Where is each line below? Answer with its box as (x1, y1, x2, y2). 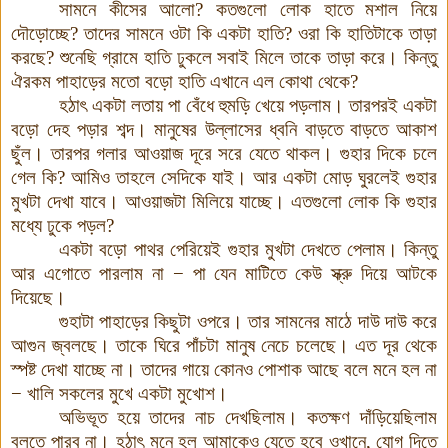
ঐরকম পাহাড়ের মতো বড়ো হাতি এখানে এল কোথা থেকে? (11, 70, 358, 92)
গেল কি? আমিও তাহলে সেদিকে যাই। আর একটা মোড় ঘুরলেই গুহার (11, 166, 437, 188)
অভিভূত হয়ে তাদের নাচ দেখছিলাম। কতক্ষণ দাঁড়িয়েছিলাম (59, 406, 437, 428)
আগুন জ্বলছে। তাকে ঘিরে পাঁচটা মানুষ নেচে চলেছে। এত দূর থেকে (11, 334, 437, 356)
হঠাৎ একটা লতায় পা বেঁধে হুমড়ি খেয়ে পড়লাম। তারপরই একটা (59, 94, 437, 116)
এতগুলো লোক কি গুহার (291, 190, 437, 212)
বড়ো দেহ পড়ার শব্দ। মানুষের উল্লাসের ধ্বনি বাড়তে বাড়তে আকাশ (11, 118, 437, 140)
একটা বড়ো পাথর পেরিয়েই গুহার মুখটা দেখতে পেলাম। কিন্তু (59, 238, 437, 260)
